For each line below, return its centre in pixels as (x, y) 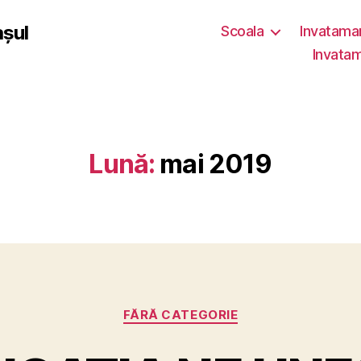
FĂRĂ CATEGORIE (180, 315)
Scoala (243, 31)
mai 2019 (216, 164)
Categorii (210, 307)
